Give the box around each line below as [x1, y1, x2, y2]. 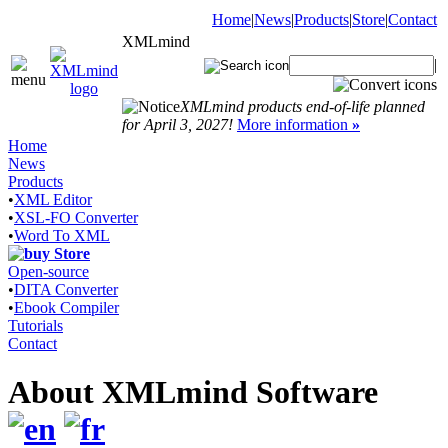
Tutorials [8, 317, 63, 334]
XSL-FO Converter [14, 209, 138, 226]
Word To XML [14, 227, 110, 244]
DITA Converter [14, 281, 118, 298]
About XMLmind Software [8, 374, 410, 411]
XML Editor [14, 191, 92, 208]
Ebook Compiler [14, 299, 119, 316]
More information [237, 116, 352, 133]
